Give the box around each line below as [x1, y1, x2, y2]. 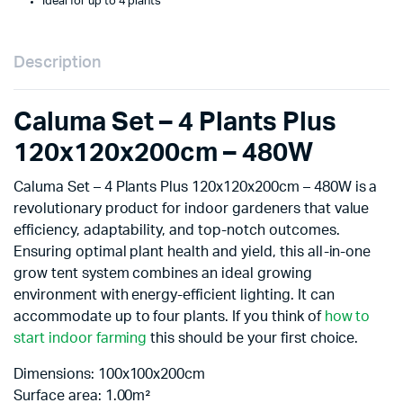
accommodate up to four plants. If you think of [13, 309, 325, 324]
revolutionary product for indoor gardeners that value [13, 201, 370, 216]
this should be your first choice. [147, 331, 359, 345]
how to [324, 309, 371, 324]
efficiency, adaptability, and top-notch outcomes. [13, 223, 340, 237]
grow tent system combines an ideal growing [13, 266, 312, 281]
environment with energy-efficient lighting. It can [13, 288, 335, 302]
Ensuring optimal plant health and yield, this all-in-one [13, 245, 372, 259]
